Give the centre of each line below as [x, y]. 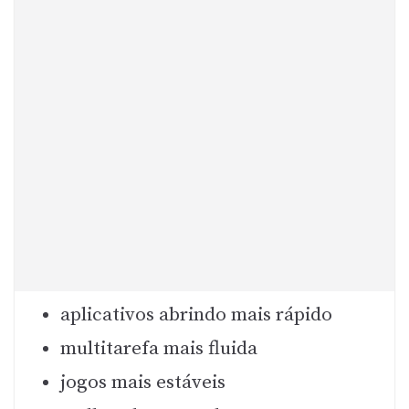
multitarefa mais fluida [159, 348]
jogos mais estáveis [143, 382]
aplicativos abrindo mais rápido [196, 315]
